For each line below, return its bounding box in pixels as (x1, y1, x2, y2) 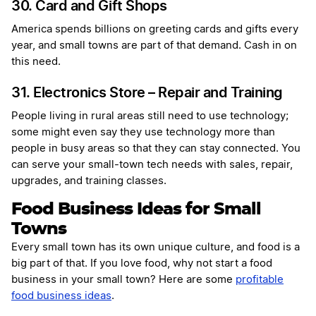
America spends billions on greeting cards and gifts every (11, 24, 298, 35)
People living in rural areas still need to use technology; (11, 111, 288, 122)
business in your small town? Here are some (11, 274, 236, 286)
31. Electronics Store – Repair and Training (11, 84, 283, 102)
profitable (236, 274, 284, 286)
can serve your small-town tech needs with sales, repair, (11, 159, 293, 171)
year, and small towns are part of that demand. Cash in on (11, 40, 297, 51)
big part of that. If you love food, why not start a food (11, 258, 272, 269)
